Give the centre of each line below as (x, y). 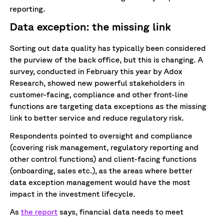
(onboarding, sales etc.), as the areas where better (101, 171)
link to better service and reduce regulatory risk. (97, 118)
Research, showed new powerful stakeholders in (97, 83)
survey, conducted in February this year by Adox (96, 71)
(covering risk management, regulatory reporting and (104, 147)
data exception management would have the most (100, 182)
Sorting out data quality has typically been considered (108, 48)
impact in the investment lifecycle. (72, 194)
